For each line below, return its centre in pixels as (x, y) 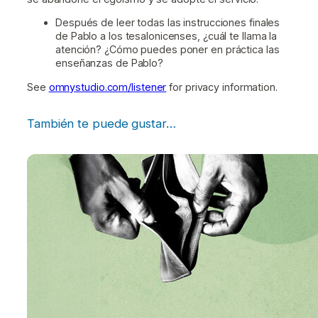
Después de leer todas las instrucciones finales (168, 23)
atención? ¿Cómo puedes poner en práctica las (168, 50)
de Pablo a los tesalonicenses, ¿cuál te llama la (166, 36)
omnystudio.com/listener (108, 87)
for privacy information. (222, 87)
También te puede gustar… (102, 123)
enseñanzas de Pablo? (109, 63)
